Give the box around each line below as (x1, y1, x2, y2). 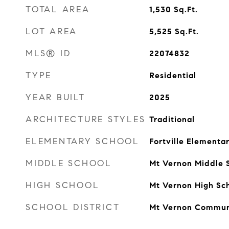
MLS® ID (26, 48, 71, 59)
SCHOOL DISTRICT (26, 202, 120, 213)
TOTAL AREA (26, 4, 90, 15)
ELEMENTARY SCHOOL (26, 136, 140, 147)
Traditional (149, 114, 195, 124)
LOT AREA (26, 26, 77, 37)
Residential (149, 71, 196, 80)
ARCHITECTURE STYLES (26, 114, 146, 125)
